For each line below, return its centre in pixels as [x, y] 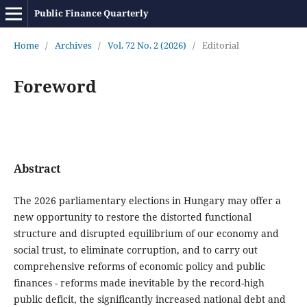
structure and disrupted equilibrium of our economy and [146, 233]
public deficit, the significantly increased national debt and [149, 299]
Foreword [55, 86]
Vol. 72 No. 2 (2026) [147, 45]
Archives [73, 45]
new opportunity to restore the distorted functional [132, 217]
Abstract [37, 168]
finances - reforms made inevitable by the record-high [139, 283]
